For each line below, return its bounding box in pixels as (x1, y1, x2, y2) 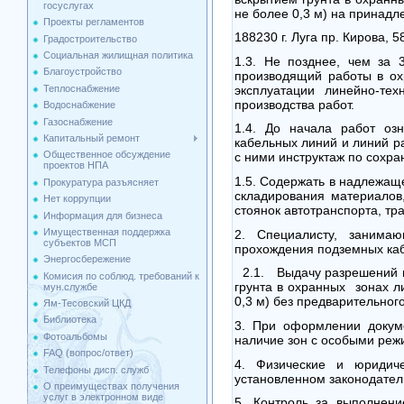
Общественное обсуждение (43, 149, 170, 161)
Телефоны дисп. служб (43, 363, 149, 375)
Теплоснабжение (43, 82, 120, 94)
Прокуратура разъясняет (43, 176, 159, 188)
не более (234, 5, 292, 21)
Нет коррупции (43, 193, 111, 205)
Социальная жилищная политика (43, 49, 193, 60)
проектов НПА (43, 160, 108, 171)
